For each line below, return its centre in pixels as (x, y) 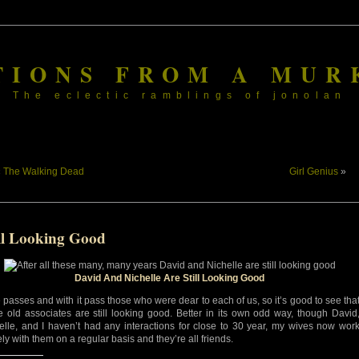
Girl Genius (314, 171)
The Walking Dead (44, 171)
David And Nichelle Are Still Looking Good (169, 278)
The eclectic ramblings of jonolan (179, 95)
